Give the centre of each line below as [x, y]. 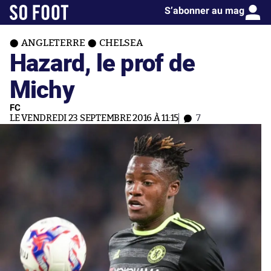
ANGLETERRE [53, 43]
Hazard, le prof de [103, 62]
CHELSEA [121, 43]
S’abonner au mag [204, 11]
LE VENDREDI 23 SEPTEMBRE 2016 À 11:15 [94, 118]
